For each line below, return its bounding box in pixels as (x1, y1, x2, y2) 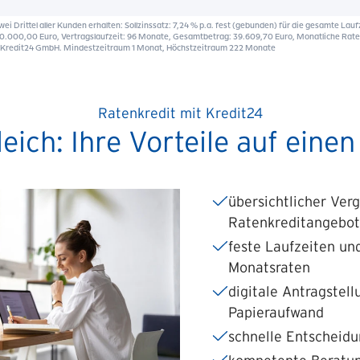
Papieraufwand (228, 305, 324, 321)
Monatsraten (228, 260, 310, 276)
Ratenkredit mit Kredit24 (97, 105, 263, 121)
